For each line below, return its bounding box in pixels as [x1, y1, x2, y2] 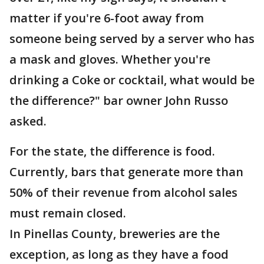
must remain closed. [9, 205, 126, 221]
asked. [9, 113, 47, 129]
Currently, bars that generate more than [9, 164, 243, 180]
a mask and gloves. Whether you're [9, 51, 210, 67]
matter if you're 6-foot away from [9, 10, 204, 26]
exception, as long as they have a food [9, 246, 229, 262]
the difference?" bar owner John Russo [9, 93, 228, 108]
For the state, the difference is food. [9, 143, 215, 159]
